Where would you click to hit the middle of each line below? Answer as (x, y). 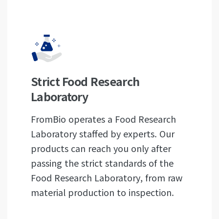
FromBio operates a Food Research (103, 119)
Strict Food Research (85, 81)
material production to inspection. (102, 192)
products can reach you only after (101, 148)
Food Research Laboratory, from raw (107, 177)
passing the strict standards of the (102, 163)
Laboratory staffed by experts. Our (103, 133)
